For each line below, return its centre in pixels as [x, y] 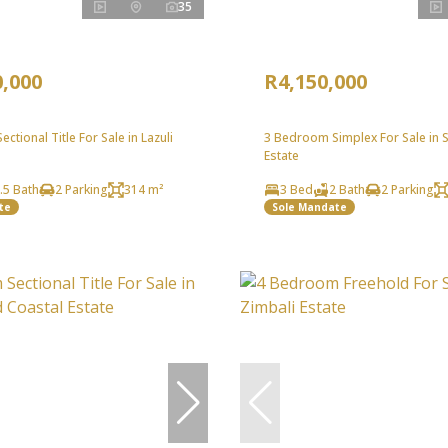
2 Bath [347, 190]
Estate [281, 156]
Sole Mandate [309, 206]
